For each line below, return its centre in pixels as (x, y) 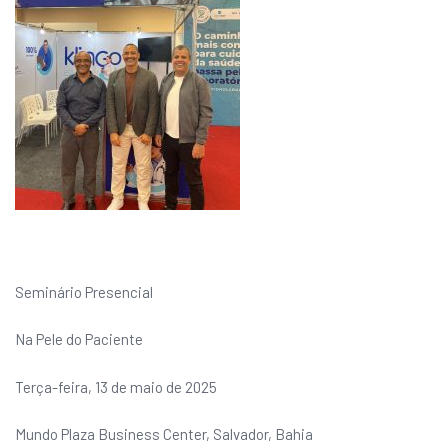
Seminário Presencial (84, 291)
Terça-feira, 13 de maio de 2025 (116, 386)
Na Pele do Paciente (79, 339)
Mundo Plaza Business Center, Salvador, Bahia (164, 434)
